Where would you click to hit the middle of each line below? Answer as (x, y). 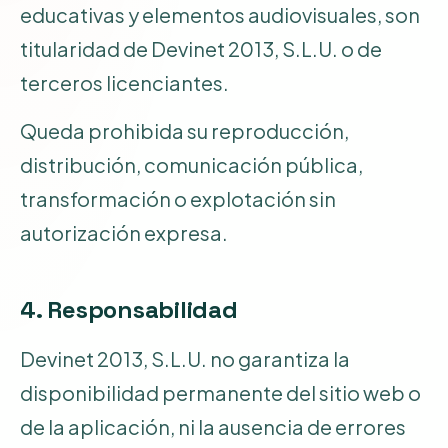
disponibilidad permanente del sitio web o (220, 392)
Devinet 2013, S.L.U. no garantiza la (185, 358)
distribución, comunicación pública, (191, 164)
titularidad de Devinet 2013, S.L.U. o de (201, 48)
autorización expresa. (124, 232)
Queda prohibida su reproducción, (184, 130)
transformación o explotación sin (178, 198)
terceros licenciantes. (124, 82)
